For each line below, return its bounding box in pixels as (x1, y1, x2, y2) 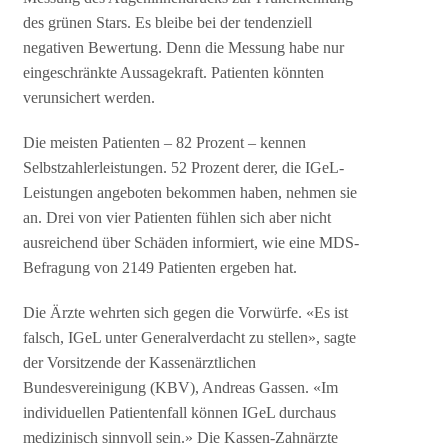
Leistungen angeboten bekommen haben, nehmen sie (23, 184, 358, 202)
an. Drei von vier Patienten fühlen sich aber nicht (23, 209, 332, 227)
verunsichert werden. (23, 89, 156, 107)
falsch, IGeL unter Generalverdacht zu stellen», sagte (23, 329, 357, 347)
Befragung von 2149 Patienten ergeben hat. (23, 259, 298, 277)
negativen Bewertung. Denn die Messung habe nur (23, 39, 345, 57)
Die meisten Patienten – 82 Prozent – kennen (23, 134, 307, 152)
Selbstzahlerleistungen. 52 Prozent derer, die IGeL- (23, 159, 345, 177)
